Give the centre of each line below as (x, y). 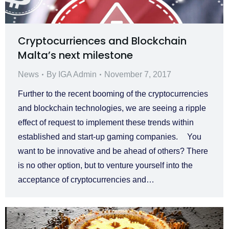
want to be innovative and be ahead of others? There (113, 151)
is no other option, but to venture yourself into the (105, 165)
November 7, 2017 (138, 74)
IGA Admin (77, 74)
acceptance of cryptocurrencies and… (86, 179)
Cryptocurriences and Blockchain (102, 41)
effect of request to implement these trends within (106, 122)
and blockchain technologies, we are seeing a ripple (112, 108)
